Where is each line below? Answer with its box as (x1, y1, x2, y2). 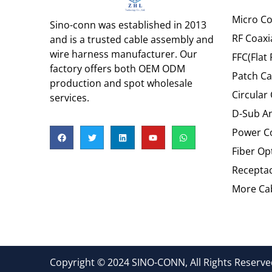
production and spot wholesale (50, 76, 192, 90)
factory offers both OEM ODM (50, 61, 185, 75)
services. (50, 90, 89, 104)
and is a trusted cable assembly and (50, 32, 214, 46)
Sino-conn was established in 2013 (50, 18, 206, 32)
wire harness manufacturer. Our (50, 47, 197, 61)
